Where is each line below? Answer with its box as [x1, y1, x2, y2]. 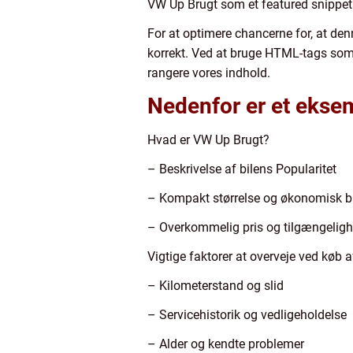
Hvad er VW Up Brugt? [147, 132, 269, 147]
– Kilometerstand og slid [147, 277, 284, 293]
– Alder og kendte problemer [147, 336, 304, 351]
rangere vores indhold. [147, 65, 270, 80]
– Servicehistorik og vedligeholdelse [147, 307, 347, 322]
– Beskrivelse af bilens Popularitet [147, 161, 336, 176]
